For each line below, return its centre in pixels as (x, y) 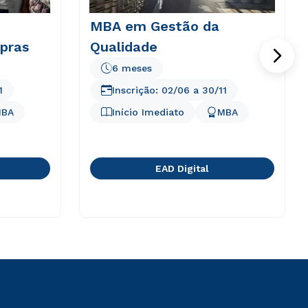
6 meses (132, 68)
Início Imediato (148, 112)
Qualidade (123, 47)
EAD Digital (182, 168)
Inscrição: (136, 90)
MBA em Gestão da (154, 26)
